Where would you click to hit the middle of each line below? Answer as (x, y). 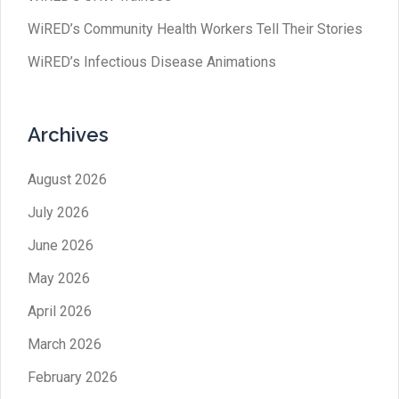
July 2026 (58, 212)
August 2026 (67, 179)
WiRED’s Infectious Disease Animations (152, 61)
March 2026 (65, 344)
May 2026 (59, 278)
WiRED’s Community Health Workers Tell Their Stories (195, 28)
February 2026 (73, 377)
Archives (68, 134)
